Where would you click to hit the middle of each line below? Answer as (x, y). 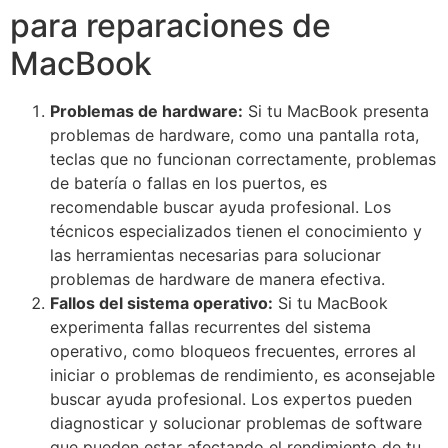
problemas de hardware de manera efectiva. (217, 278)
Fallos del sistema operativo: (161, 302)
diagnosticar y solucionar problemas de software (236, 422)
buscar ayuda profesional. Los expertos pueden (231, 398)
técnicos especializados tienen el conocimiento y (236, 230)
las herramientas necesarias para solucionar (215, 254)
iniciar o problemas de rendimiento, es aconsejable (242, 374)
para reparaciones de (170, 25)
